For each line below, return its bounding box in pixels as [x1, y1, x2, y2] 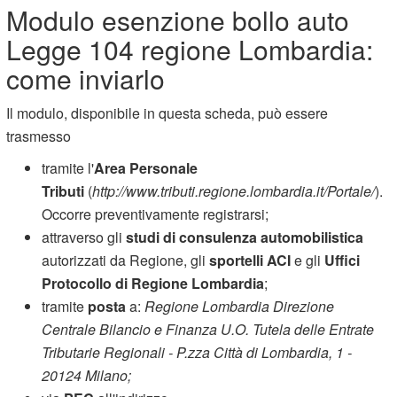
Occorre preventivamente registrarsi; [42, 203, 269, 224]
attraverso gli [42, 226, 127, 247]
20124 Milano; [42, 364, 132, 385]
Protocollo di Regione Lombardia [42, 272, 265, 293]
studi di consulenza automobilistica [126, 226, 364, 247]
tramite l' [42, 157, 95, 178]
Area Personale [94, 157, 198, 178]
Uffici [324, 249, 364, 270]
